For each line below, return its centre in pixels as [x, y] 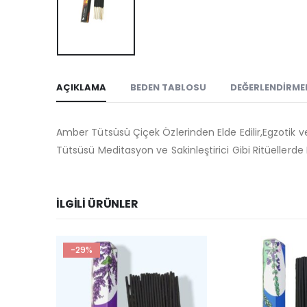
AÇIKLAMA [81, 88]
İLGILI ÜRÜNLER [97, 204]
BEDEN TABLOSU [168, 88]
